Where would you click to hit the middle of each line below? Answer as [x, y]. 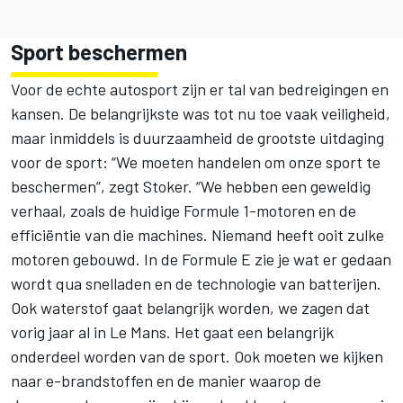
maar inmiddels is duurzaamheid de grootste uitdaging [197, 137]
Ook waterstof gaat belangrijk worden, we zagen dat [190, 307]
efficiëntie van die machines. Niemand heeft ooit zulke [197, 234]
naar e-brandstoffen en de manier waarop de [166, 380]
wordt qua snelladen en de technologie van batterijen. [196, 283]
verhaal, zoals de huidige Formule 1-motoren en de [184, 210]
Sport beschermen [99, 51]
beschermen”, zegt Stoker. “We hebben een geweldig [191, 186]
